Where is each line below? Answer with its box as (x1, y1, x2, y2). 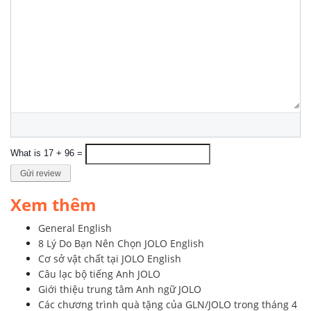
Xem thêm (10, 193, 96, 217)
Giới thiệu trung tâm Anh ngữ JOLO (38, 283, 201, 296)
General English (38, 221, 112, 235)
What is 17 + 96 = (10, 148, 85, 159)
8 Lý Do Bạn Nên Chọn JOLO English (38, 237, 204, 251)
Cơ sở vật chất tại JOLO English (38, 252, 181, 266)
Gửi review (20, 168, 61, 178)
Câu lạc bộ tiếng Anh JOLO (38, 267, 160, 281)
